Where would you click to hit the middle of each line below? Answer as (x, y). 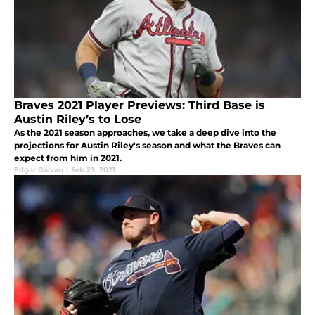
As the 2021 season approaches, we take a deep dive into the (145, 133)
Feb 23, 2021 (93, 170)
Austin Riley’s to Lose (78, 120)
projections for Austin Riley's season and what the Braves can (147, 146)
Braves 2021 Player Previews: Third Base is (140, 105)
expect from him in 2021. (68, 158)
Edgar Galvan (39, 170)
